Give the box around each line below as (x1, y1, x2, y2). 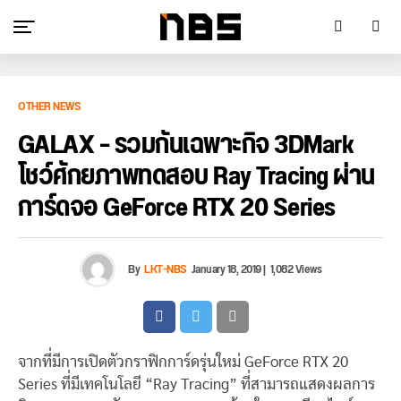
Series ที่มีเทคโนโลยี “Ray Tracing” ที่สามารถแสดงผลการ (18, 377, 375, 392)
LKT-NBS (144, 258, 187, 281)
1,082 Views (269, 258, 321, 281)
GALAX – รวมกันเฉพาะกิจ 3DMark (18, 120, 354, 171)
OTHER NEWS (18, 95, 81, 118)
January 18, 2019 (191, 258, 261, 281)
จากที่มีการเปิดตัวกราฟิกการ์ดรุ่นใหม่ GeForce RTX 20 (18, 354, 348, 370)
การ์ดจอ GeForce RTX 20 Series (18, 183, 336, 234)
